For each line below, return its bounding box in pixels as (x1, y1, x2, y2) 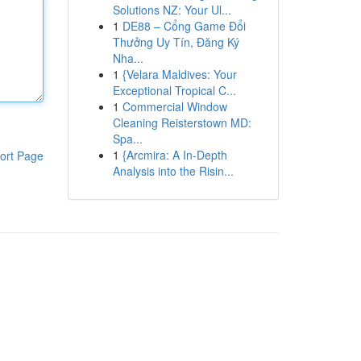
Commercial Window (122, 98, 227, 114)
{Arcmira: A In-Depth (122, 147, 227, 163)
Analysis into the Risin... (112, 163, 234, 179)
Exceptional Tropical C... (112, 82, 236, 98)
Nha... (112, 50, 143, 66)
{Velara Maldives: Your (122, 66, 237, 82)
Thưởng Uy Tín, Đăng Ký (112, 34, 239, 50)
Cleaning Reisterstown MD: (112, 114, 251, 131)
